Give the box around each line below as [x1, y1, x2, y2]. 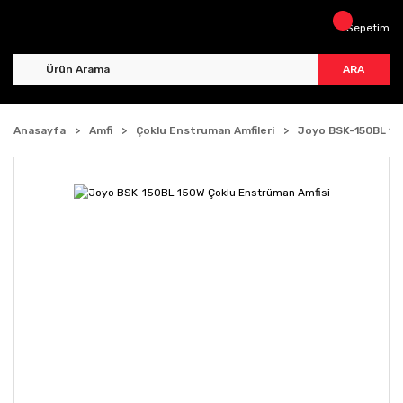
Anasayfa [13, 124, 66, 137]
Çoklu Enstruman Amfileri [136, 124, 274, 137]
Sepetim [346, 22, 390, 34]
